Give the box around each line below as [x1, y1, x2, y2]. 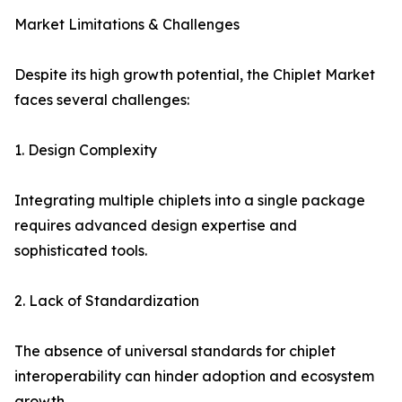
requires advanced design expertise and [14, 216, 297, 235]
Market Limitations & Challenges [14, 15, 240, 34]
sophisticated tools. [14, 241, 147, 260]
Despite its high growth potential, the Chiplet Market [14, 66, 375, 84]
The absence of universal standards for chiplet [14, 342, 336, 361]
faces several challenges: [14, 91, 189, 109]
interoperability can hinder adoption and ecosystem [14, 367, 374, 386]
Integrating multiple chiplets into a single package [14, 191, 365, 210]
